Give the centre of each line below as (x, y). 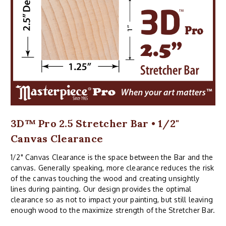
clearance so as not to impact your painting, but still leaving (112, 199)
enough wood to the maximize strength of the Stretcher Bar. (113, 210)
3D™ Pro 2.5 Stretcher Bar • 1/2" (95, 123)
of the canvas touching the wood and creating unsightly (105, 178)
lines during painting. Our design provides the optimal (101, 189)
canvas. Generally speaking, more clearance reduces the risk (112, 167)
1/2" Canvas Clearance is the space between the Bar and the (112, 157)
